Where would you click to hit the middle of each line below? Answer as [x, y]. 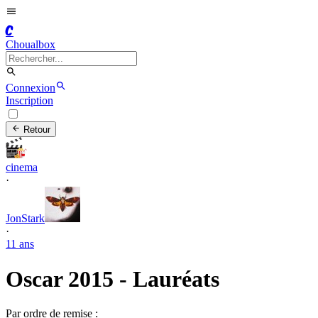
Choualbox [31, 44]
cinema [22, 168]
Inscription [29, 100]
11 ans [20, 244]
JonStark [25, 219]
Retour [36, 130]
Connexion [31, 88]
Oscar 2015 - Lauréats [113, 279]
